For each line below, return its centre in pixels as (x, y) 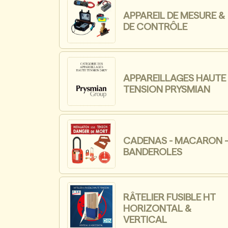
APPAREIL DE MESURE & (174, 16)
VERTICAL (145, 220)
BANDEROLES (153, 152)
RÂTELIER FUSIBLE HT (170, 198)
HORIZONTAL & (158, 209)
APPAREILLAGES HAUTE (175, 79)
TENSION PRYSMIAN (167, 90)
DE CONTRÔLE (155, 27)
